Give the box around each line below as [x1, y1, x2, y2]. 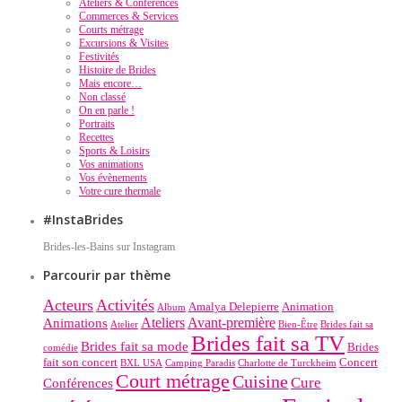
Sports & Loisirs [79, 144, 150, 157]
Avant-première [188, 315, 275, 331]
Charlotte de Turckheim [238, 358, 336, 369]
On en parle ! [79, 103, 135, 117]
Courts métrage [79, 22, 144, 36]
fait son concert [43, 356, 118, 370]
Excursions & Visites [79, 36, 169, 49]
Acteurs [43, 296, 93, 315]
